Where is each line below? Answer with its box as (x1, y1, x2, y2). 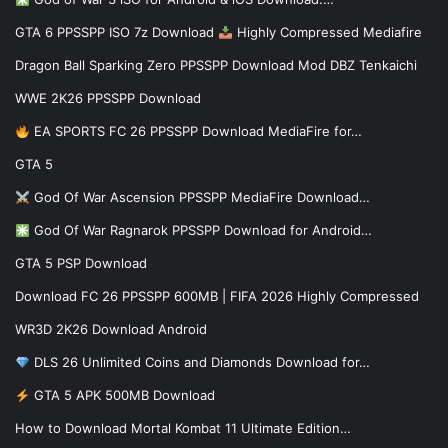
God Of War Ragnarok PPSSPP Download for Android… (29, 222, 372, 239)
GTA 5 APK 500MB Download (29, 387, 215, 404)
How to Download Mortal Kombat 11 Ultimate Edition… (15, 420, 351, 437)
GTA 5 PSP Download (15, 255, 147, 272)
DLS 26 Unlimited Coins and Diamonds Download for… (29, 354, 370, 371)
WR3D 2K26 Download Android (15, 321, 207, 338)
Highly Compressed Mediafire (232, 24, 422, 41)
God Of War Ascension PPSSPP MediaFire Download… (29, 189, 370, 206)
